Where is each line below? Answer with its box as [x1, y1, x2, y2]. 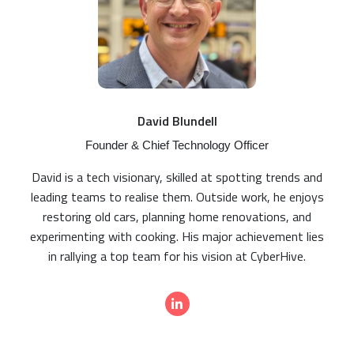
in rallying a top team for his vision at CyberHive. [48, 246, 306, 265]
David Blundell [137, 111, 217, 130]
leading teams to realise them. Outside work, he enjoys [30, 186, 324, 206]
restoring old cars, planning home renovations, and [43, 206, 311, 226]
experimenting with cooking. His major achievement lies [30, 226, 324, 246]
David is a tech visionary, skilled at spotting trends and [32, 167, 322, 186]
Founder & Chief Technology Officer [85, 137, 269, 152]
